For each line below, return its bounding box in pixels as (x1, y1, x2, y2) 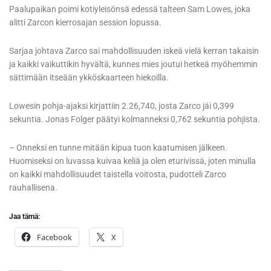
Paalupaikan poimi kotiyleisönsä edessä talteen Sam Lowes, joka (9, 4, 250, 15)
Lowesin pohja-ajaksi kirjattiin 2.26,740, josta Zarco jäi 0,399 (9, 101, 234, 111)
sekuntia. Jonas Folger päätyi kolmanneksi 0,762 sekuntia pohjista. (9, 114, 260, 125)
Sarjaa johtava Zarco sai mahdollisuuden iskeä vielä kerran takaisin (9, 46, 259, 56)
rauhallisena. (9, 183, 57, 193)
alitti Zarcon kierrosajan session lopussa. (9, 18, 162, 28)
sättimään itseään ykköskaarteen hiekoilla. (9, 73, 169, 83)
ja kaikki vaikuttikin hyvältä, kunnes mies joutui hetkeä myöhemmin (9, 59, 258, 70)
